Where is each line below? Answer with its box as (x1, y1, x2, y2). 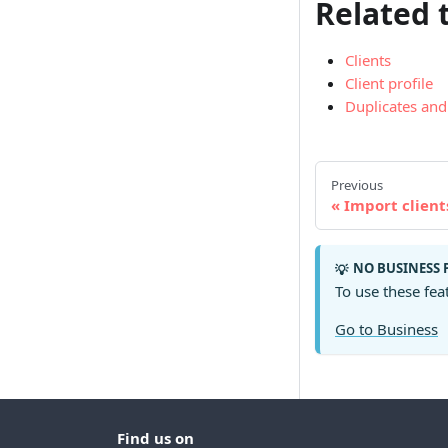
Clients (345, 50, 391, 71)
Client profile (345, 72, 433, 93)
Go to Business (335, 318, 438, 339)
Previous (331, 175, 383, 194)
